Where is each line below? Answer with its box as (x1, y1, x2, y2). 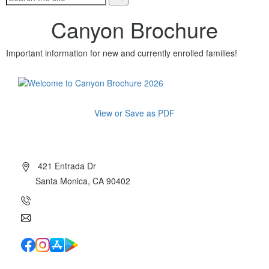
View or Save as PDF (94, 107, 175, 119)
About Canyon (21, 128, 89, 144)
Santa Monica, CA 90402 (35, 175, 130, 187)
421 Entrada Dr (35, 160, 96, 172)
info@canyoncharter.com (38, 210, 133, 223)
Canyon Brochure (51, 14, 218, 44)
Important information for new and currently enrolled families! (6, 47, 237, 59)
